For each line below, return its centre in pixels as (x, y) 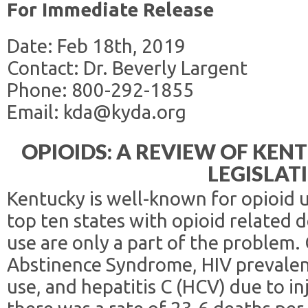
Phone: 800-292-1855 (100, 90)
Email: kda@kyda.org (97, 112)
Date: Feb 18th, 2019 (96, 46)
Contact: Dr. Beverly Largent (127, 68)
